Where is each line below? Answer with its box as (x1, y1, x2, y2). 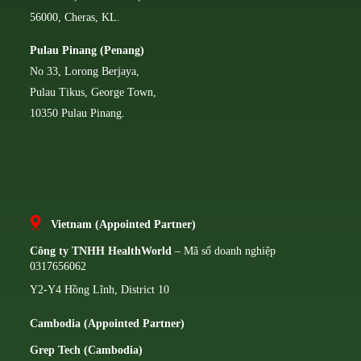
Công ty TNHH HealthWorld (30, 245, 172, 258)
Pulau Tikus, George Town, (30, 85, 157, 98)
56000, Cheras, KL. (30, 10, 121, 23)
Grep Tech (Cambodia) (30, 344, 143, 357)
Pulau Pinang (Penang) (30, 44, 145, 56)
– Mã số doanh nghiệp (172, 245, 276, 258)
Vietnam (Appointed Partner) (51, 218, 197, 230)
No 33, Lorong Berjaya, (30, 64, 140, 77)
